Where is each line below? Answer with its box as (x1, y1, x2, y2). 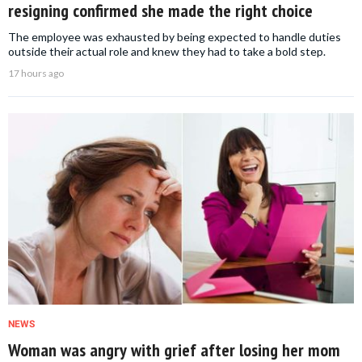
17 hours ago (8, 66, 64, 79)
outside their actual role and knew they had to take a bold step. (8, 44, 326, 58)
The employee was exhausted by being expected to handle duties (8, 29, 341, 44)
